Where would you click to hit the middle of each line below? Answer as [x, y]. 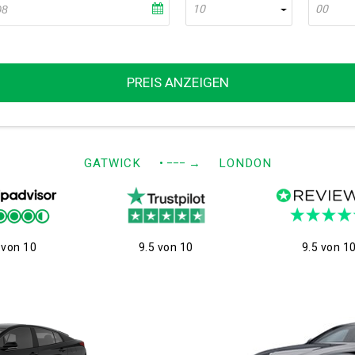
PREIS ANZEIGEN [177, 83]
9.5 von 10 [166, 248]
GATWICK [112, 163]
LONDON [245, 163]
